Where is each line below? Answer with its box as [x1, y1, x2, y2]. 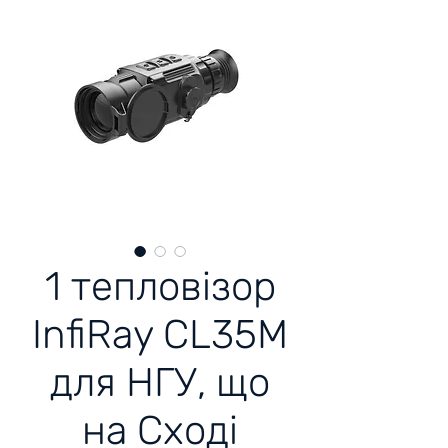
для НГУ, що [50, 359, 270, 406]
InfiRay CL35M [32, 311, 288, 358]
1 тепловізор [44, 263, 276, 310]
